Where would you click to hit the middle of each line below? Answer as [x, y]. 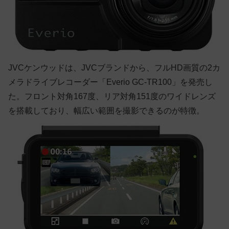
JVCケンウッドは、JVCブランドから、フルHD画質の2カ [114, 68]
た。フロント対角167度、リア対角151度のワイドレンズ [112, 97]
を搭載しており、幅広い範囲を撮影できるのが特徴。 [106, 111]
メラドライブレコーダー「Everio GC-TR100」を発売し [110, 82]
